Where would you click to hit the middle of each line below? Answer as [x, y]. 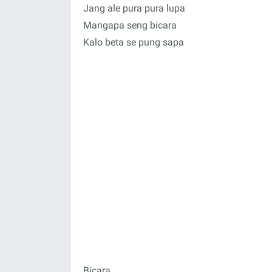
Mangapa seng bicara [130, 25]
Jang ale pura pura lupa [134, 8]
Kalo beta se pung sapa [134, 42]
